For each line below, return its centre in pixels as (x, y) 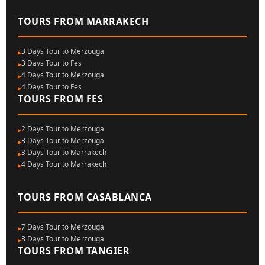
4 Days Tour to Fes (51, 87)
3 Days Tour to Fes (51, 63)
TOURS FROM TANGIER (74, 251)
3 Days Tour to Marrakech (64, 152)
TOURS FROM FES (60, 99)
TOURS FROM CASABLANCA (85, 197)
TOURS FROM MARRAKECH (83, 21)
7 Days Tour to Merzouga (63, 227)
